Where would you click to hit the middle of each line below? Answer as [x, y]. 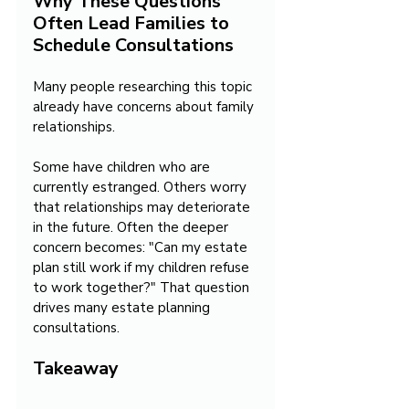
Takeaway [76, 369]
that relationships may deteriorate [143, 208]
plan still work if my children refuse [143, 268]
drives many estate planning [123, 308]
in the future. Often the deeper [132, 228]
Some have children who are [123, 168]
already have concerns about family [145, 107]
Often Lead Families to [133, 24]
